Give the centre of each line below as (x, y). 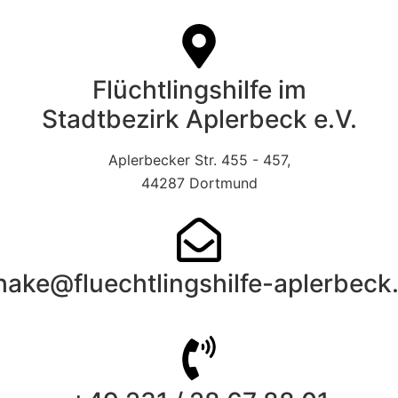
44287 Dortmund (199, 183)
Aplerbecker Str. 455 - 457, (199, 160)
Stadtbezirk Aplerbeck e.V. (199, 119)
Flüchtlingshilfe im (199, 90)
